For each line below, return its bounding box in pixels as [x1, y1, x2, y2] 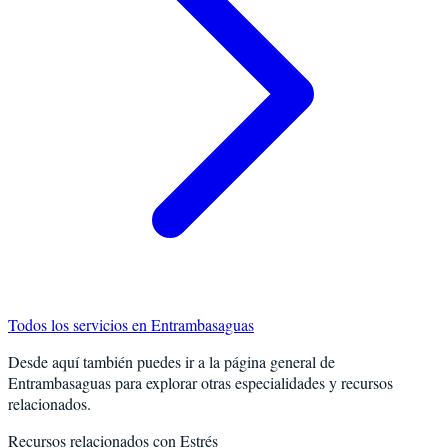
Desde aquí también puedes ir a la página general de [8, 351, 335, 373]
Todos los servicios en [8, 314, 151, 336]
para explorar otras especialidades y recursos [111, 372, 393, 394]
